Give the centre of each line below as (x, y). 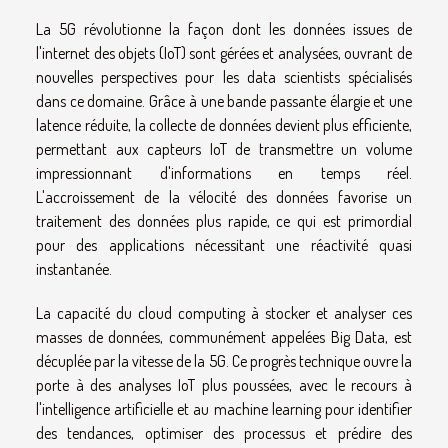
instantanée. (74, 268)
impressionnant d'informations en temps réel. (224, 172)
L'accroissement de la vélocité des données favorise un (224, 196)
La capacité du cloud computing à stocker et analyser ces (224, 312)
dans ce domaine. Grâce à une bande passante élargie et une (224, 100)
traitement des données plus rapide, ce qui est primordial (224, 220)
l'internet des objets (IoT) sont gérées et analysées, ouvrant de (224, 52)
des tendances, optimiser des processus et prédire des (224, 432)
